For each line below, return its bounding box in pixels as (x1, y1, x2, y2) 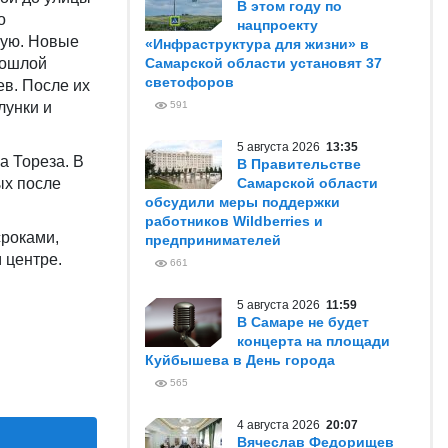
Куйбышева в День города (145, 352, 335, 368)
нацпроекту (237, 17, 318, 33)
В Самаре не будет (237, 314, 369, 330)
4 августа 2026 (237, 418, 326, 432)
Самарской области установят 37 (145, 55, 382, 71)
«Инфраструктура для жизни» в (145, 36, 369, 52)
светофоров (145, 74, 234, 90)
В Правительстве (237, 156, 361, 172)
